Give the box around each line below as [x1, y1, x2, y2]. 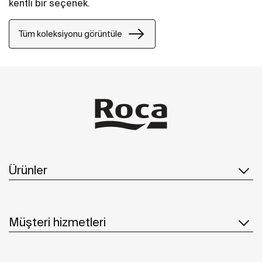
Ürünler [9, 163, 47, 177]
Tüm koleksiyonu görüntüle [19, 29, 122, 39]
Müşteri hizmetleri [9, 215, 106, 229]
